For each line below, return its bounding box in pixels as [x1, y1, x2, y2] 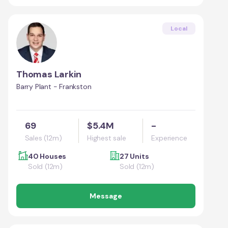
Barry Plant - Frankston [16, 81, 92, 91]
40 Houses [28, 151, 67, 161]
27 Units [120, 151, 149, 161]
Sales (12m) [24, 133, 62, 142]
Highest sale [87, 133, 126, 142]
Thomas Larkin [16, 68, 81, 80]
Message [90, 191, 122, 201]
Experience [151, 133, 187, 142]
